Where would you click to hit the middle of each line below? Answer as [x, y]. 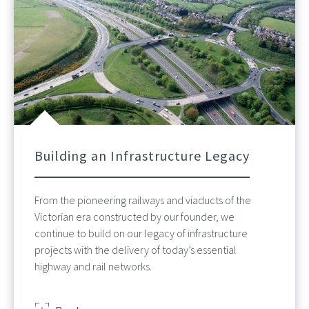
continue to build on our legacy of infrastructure [141, 233]
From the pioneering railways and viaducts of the [143, 200]
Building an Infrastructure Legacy [142, 156]
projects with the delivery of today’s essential [136, 250]
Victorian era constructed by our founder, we [134, 217]
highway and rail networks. [93, 267]
